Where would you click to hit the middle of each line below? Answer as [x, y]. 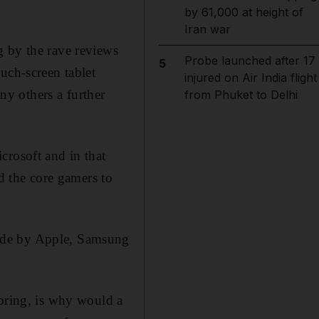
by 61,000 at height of [244, 12]
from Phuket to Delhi [241, 95]
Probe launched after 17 [250, 61]
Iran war [207, 29]
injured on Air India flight [250, 78]
